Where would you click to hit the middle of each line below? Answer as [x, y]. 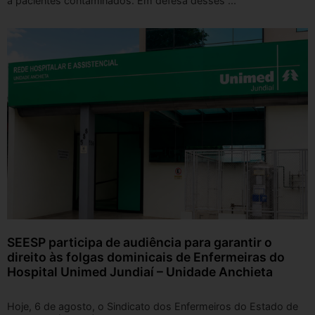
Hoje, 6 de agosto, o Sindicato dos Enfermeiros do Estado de [153, 307]
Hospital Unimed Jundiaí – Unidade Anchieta [140, 272]
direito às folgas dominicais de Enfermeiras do [146, 257]
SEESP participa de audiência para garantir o [140, 243]
